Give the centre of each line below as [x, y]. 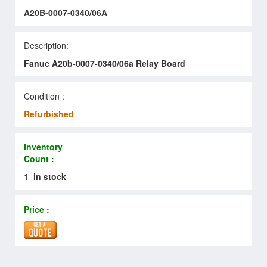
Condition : [44, 96]
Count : [39, 158]
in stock [50, 176]
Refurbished [49, 114]
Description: [46, 45]
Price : [37, 209]
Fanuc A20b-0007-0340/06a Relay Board [105, 63]
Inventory [43, 146]
